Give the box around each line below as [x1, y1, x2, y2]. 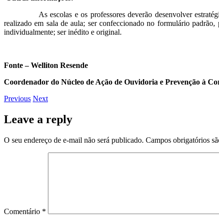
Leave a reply [4, 112, 72, 126]
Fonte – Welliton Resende [4, 61, 88, 69]
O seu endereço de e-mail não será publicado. [4, 135, 144, 144]
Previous [4, 94, 31, 103]
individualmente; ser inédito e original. [4, 27, 122, 36]
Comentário [4, 207, 42, 216]
